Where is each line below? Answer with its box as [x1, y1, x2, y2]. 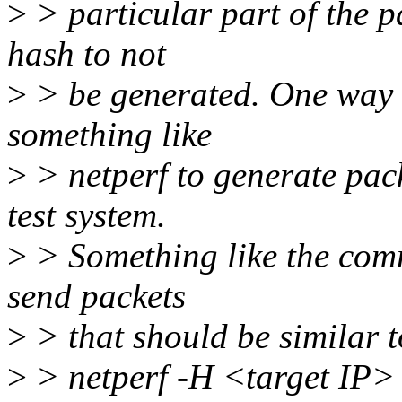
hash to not [7, 34, 166, 74]
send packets [7, 276, 186, 316]
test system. [7, 196, 166, 235]
